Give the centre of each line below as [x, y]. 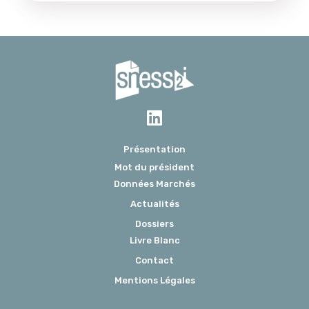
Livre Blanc [154, 241]
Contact [154, 261]
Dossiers [154, 224]
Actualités [154, 204]
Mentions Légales [154, 281]
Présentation [154, 150]
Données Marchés [154, 184]
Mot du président [154, 168]
